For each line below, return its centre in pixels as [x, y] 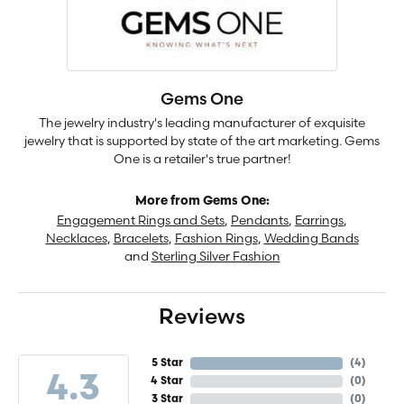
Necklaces [76, 238]
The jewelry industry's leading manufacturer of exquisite [202, 122]
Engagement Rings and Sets [141, 220]
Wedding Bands [311, 238]
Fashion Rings [216, 238]
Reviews [202, 316]
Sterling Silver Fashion [216, 256]
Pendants [260, 220]
